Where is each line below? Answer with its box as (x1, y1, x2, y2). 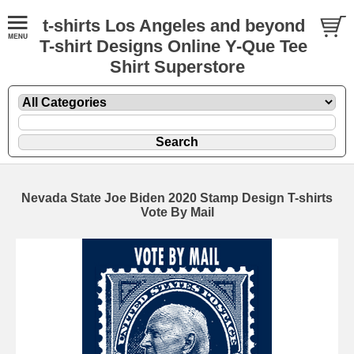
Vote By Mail (140, 205, 214, 219)
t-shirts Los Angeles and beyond (42, 16, 305, 36)
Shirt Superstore (109, 57, 245, 77)
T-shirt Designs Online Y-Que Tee (40, 36, 307, 56)
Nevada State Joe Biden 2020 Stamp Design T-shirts (21, 190, 333, 205)
